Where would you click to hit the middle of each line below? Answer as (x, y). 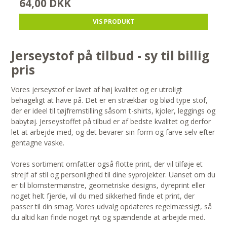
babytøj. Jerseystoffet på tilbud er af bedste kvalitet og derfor (111, 122)
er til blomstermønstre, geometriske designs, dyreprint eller (108, 185)
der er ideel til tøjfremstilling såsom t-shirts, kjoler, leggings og (113, 111)
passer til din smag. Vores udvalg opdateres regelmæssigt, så (112, 207)
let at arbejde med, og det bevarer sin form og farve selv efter (113, 132)
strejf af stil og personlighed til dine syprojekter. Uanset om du (113, 175)
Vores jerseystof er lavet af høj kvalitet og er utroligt (97, 90)
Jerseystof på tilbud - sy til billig (110, 56)
